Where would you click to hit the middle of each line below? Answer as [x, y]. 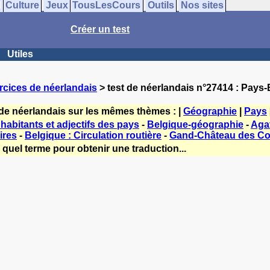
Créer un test [100, 29]
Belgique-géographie [195, 124]
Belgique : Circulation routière [93, 135]
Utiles [20, 54]
